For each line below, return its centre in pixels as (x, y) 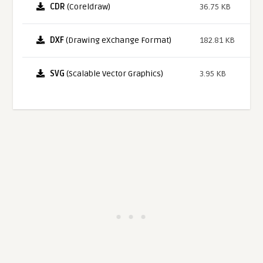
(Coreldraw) (88, 7)
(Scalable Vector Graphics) (114, 74)
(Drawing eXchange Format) (118, 41)
